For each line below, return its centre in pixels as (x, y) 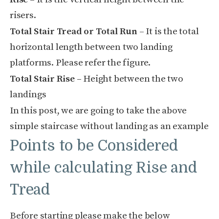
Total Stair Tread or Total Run (74, 32)
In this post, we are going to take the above (99, 111)
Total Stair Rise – (47, 79)
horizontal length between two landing (91, 47)
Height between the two (133, 79)
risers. (23, 16)
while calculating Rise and (103, 168)
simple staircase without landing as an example (109, 127)
